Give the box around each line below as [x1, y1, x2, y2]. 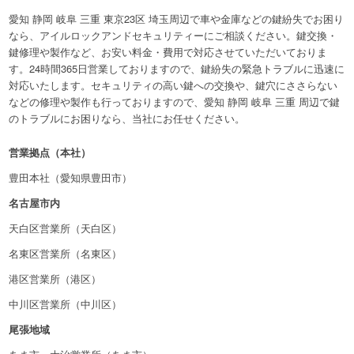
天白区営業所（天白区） [9, 220, 122, 236]
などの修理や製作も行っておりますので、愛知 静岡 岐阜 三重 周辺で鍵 [9, 93, 341, 109]
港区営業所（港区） [9, 271, 102, 287]
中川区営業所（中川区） [9, 296, 122, 312]
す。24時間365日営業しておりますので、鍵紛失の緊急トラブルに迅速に [9, 60, 345, 76]
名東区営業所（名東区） [9, 246, 122, 262]
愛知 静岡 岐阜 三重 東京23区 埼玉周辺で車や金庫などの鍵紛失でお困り [9, 10, 345, 26]
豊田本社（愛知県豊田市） [9, 170, 133, 186]
